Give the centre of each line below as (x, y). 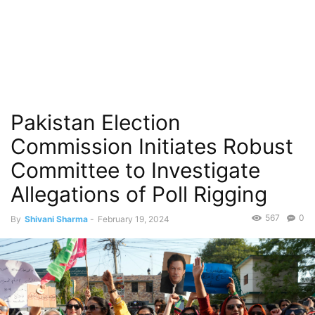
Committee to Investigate (135, 170)
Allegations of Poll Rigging (139, 194)
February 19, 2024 (134, 219)
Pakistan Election (96, 122)
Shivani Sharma (56, 219)
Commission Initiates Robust (152, 146)
